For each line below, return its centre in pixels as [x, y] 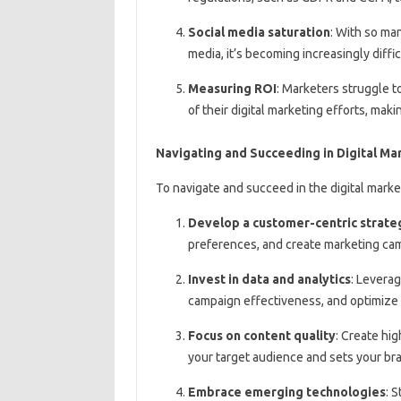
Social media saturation [259, 33]
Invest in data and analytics [269, 280]
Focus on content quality [261, 336]
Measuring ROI [232, 89]
